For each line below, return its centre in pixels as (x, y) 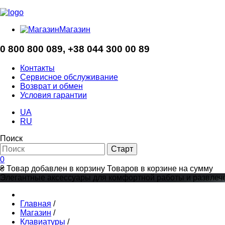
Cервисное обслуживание (69, 77)
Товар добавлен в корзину (56, 169)
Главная (36, 204)
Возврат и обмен (51, 86)
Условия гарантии (53, 95)
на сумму (196, 169)
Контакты (37, 68)
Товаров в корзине (142, 169)
